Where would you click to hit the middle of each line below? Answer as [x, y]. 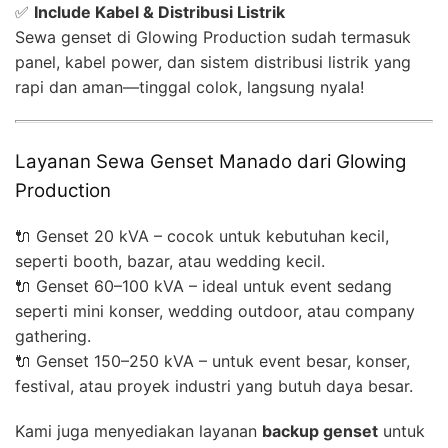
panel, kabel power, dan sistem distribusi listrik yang [213, 61]
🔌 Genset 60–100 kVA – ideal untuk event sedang [203, 285]
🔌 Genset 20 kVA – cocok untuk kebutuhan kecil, [202, 235]
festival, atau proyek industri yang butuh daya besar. [214, 385]
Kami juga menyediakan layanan [138, 430]
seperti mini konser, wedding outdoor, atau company [215, 310]
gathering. [53, 335]
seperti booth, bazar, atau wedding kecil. [170, 260]
